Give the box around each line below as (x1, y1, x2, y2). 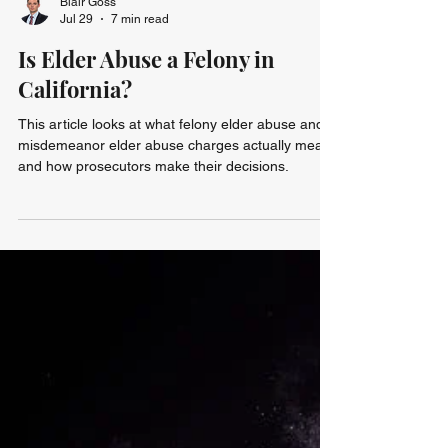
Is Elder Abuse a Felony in (18, 176, 275, 206)
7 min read (111, 143, 169, 158)
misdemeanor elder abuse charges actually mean (18, 269, 331, 285)
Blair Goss (60, 127, 116, 141)
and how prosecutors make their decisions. (18, 290, 289, 306)
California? (18, 206, 132, 236)
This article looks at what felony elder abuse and (18, 248, 324, 264)
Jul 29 (60, 143, 93, 158)
